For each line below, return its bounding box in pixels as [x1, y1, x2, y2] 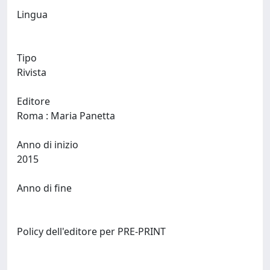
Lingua [17, 8, 48, 21]
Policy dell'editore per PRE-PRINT [17, 225, 166, 238]
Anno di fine [17, 181, 72, 195]
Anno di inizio [17, 138, 78, 151]
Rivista [17, 66, 46, 79]
